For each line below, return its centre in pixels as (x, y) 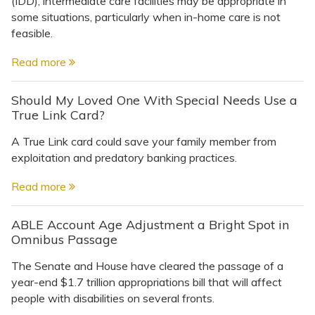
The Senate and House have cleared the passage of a (147, 265)
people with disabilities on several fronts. (113, 298)
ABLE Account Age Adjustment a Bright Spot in (150, 224)
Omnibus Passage (64, 239)
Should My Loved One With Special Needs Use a (154, 100)
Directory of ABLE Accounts (124, 132)
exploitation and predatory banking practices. (124, 157)
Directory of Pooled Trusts (121, 89)
